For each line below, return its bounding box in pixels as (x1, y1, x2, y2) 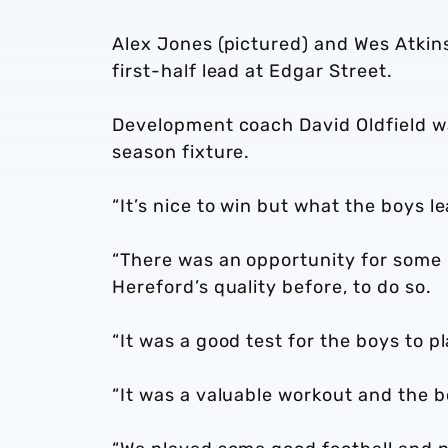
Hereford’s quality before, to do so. (112, 276, 432, 298)
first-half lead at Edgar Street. (112, 60, 393, 82)
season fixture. (112, 141, 256, 163)
